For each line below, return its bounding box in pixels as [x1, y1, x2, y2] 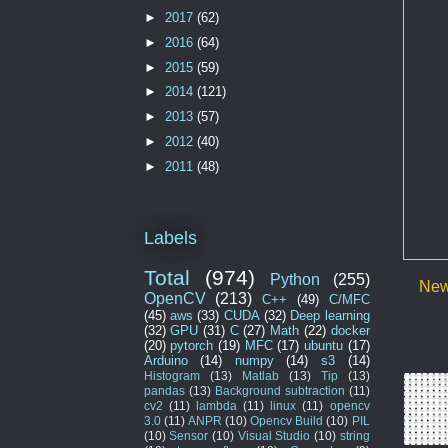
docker [330, 322, 370, 338]
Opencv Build [250, 413, 324, 427]
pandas [143, 383, 185, 397]
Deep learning [290, 307, 370, 323]
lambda [195, 398, 237, 412]
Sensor [169, 428, 209, 442]
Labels [143, 227, 197, 248]
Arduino [143, 352, 188, 368]
